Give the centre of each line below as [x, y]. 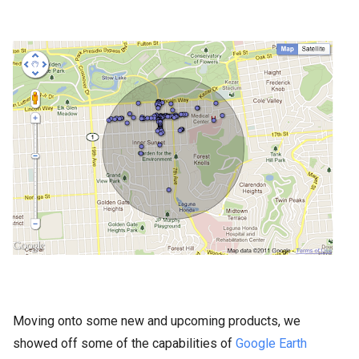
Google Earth [271, 343]
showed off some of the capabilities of [124, 343]
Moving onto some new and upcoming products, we [157, 321]
